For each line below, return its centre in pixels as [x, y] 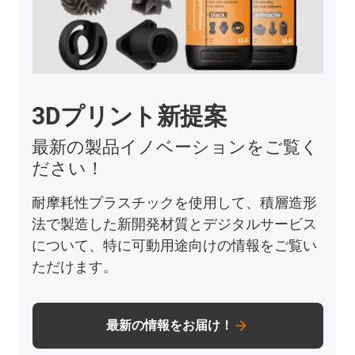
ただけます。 [75, 267]
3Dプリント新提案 [130, 116]
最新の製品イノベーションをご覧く [176, 147]
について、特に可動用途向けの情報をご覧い [175, 246]
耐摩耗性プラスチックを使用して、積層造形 [175, 203]
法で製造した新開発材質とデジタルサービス [175, 224]
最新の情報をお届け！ [170, 326]
